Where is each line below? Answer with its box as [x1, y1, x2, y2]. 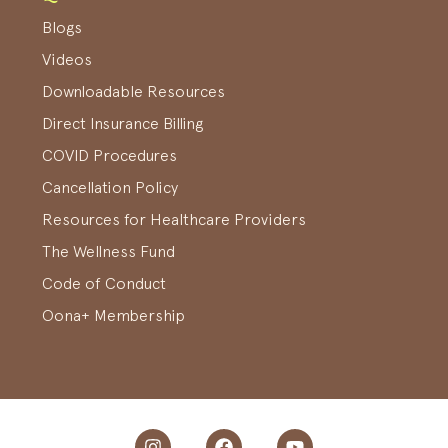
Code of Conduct [42, 273, 166, 292]
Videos [42, 49, 92, 68]
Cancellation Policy [42, 177, 178, 196]
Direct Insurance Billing [42, 113, 203, 132]
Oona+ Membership [42, 305, 185, 324]
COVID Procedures [42, 145, 177, 164]
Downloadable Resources [42, 81, 225, 100]
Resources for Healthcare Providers [42, 209, 306, 228]
